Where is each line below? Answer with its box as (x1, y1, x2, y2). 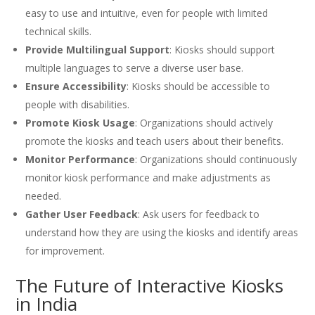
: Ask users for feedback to (138, 207, 260, 221)
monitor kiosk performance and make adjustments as (25, 171, 271, 185)
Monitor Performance (25, 153, 136, 167)
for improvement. (25, 244, 105, 258)
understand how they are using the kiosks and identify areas (25, 226, 299, 240)
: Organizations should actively (135, 116, 274, 130)
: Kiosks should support (169, 43, 276, 57)
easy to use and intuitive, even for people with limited (25, 6, 269, 20)
